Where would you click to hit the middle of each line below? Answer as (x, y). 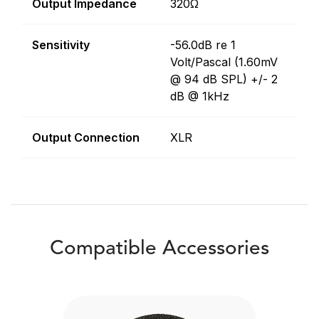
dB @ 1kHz (200, 96)
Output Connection (86, 137)
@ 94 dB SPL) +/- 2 (224, 79)
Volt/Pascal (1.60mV (224, 62)
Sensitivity (61, 45)
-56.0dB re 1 (203, 45)
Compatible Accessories (159, 249)
